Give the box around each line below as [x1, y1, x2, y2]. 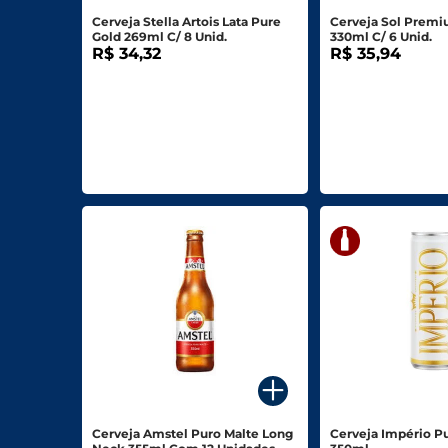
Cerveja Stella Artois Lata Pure [92, 14, 281, 30]
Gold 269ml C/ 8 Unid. [92, 29, 227, 45]
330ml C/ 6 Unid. [330, 29, 433, 45]
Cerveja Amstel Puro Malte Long [92, 426, 293, 442]
